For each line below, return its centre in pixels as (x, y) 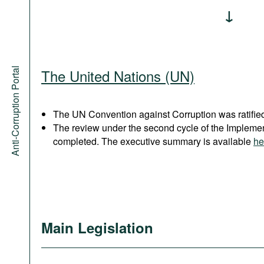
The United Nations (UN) (118, 76)
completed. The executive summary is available (153, 141)
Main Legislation (97, 227)
